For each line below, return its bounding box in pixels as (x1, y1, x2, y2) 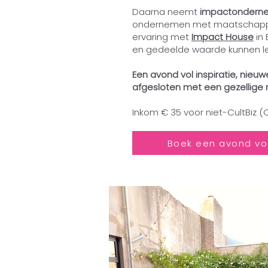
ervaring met (132, 31, 191, 43)
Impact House (191, 31, 254, 43)
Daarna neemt (132, 5, 200, 18)
